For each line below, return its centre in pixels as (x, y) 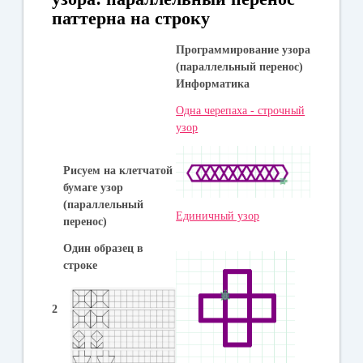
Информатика (213, 83)
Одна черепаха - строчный (241, 110)
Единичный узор (218, 216)
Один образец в (104, 248)
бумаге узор (94, 187)
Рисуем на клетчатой (118, 170)
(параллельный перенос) (240, 66)
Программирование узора (243, 49)
